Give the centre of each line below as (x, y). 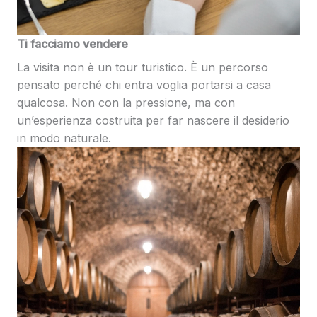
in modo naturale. (64, 138)
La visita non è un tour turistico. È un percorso (143, 67)
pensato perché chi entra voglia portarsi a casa (144, 85)
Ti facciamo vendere (73, 44)
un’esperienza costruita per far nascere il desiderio (153, 120)
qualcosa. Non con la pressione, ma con (126, 102)
